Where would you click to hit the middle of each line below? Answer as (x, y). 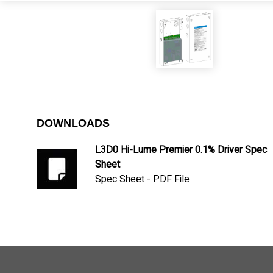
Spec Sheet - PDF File (142, 179)
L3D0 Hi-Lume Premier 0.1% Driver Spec (181, 150)
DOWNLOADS (73, 123)
